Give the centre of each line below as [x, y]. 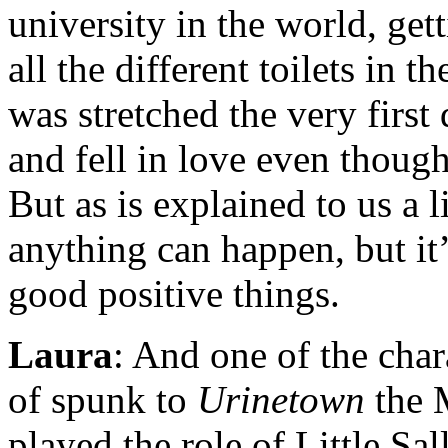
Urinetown [281, 399]
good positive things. [174, 293]
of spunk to [102, 399]
